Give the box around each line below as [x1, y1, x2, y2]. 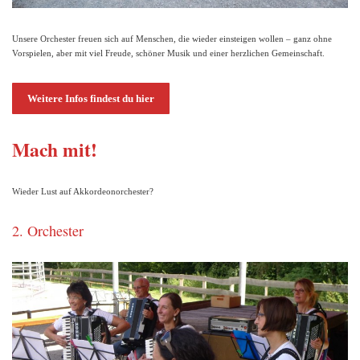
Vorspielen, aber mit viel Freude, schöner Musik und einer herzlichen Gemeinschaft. [12, 47, 325, 58]
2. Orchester [12, 220, 84, 240]
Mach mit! [12, 135, 97, 163]
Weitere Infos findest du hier [27, 92, 155, 104]
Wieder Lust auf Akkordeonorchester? [12, 186, 153, 197]
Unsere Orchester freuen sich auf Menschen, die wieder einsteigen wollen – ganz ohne [12, 33, 332, 43]
